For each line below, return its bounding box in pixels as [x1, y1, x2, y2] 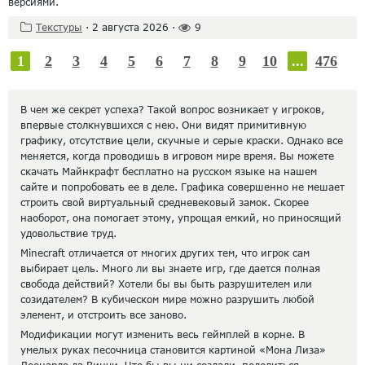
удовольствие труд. [20, 227, 117, 240]
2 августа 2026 [92, 21, 169, 33]
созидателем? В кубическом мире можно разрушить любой [20, 293, 314, 306]
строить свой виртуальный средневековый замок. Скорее [20, 196, 309, 209]
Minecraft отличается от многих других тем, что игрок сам [20, 247, 310, 259]
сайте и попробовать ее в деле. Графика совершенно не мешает [20, 181, 345, 193]
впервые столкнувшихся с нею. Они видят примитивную [20, 119, 306, 131]
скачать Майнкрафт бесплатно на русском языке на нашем [20, 165, 317, 178]
